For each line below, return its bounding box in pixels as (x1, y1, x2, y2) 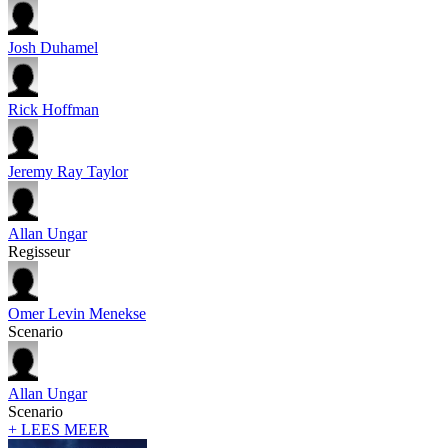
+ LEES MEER (8, 421, 109, 439)
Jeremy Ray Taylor (8, 163, 128, 181)
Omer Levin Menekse (8, 305, 146, 323)
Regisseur (8, 243, 70, 261)
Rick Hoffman (8, 101, 99, 119)
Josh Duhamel (8, 39, 98, 57)
